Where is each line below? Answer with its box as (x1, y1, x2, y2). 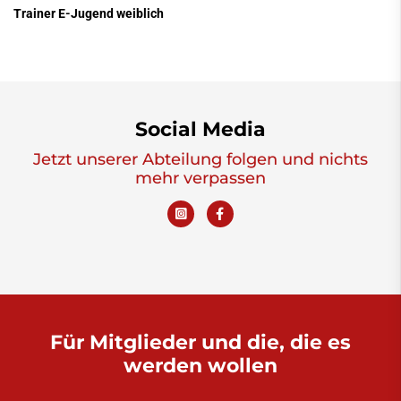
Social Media (135, 117, 266, 141)
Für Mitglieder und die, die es (50, 330, 351, 354)
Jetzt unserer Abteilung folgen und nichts (33, 149, 368, 169)
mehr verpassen (135, 168, 266, 188)
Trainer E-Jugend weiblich (13, 6, 164, 22)
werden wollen (124, 354, 277, 378)
